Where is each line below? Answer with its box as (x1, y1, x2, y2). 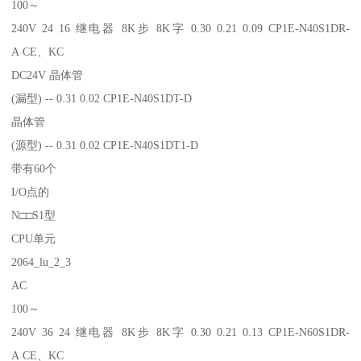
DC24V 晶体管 (11, 68, 87, 81)
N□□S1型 (11, 208, 60, 222)
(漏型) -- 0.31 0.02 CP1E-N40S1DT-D (11, 91, 193, 105)
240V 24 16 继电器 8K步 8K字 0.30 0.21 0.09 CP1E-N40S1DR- (11, 21, 350, 35)
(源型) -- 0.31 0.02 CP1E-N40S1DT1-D (11, 138, 199, 151)
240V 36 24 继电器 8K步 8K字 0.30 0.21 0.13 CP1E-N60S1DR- (11, 325, 350, 338)
